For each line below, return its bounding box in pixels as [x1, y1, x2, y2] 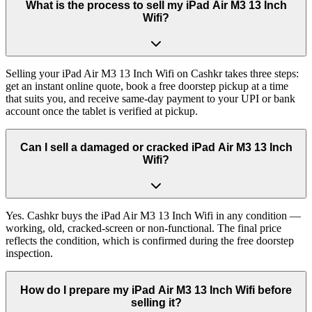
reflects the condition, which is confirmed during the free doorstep [6, 234, 294, 247]
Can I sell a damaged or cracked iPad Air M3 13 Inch [19, 141, 292, 154]
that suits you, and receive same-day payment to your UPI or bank [6, 92, 295, 104]
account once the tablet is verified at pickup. [6, 104, 198, 117]
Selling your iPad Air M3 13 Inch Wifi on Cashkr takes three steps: [6, 67, 299, 79]
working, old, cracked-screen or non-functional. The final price [6, 221, 281, 234]
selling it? [130, 296, 182, 309]
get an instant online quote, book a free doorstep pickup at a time [6, 79, 288, 92]
